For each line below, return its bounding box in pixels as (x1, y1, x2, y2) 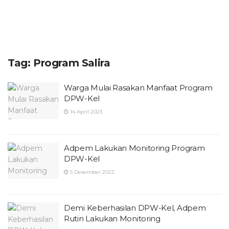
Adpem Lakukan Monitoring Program (64, 143, 205, 153)
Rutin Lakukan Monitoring (64, 214, 161, 223)
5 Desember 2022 (68, 168, 114, 175)
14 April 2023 (68, 108, 102, 115)
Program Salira (33, 57, 110, 69)
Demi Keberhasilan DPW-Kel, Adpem (64, 203, 206, 213)
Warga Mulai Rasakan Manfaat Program (64, 83, 213, 93)
